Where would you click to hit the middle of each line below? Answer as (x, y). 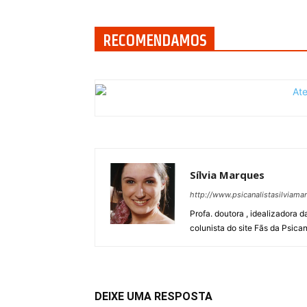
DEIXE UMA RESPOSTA (153, 296)
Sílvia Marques (227, 175)
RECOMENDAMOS (155, 40)
